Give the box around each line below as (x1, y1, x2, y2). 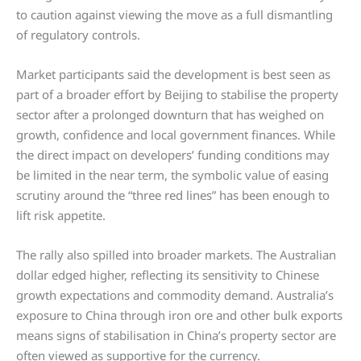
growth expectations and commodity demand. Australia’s (16, 287, 334, 303)
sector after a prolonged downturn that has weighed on (16, 106, 324, 122)
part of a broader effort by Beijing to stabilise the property (16, 86, 338, 102)
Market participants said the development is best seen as (16, 66, 330, 82)
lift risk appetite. (16, 207, 106, 223)
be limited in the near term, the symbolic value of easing (16, 167, 329, 183)
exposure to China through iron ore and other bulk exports (16, 307, 342, 323)
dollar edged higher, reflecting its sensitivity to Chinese (16, 267, 319, 283)
